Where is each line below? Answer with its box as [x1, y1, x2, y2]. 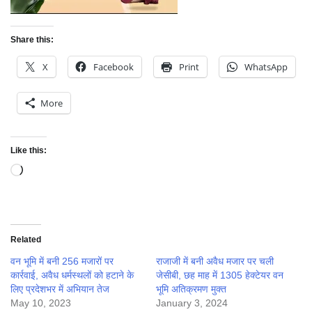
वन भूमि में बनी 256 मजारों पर [10, 256, 114, 267]
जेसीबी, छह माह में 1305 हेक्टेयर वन [156, 270, 283, 281]
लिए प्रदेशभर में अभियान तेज [10, 283, 109, 295]
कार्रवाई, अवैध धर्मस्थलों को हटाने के [10, 270, 134, 281]
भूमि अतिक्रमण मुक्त [156, 283, 226, 295]
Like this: [10, 146, 47, 156]
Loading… [22, 165, 74, 178]
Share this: [10, 35, 54, 45]
